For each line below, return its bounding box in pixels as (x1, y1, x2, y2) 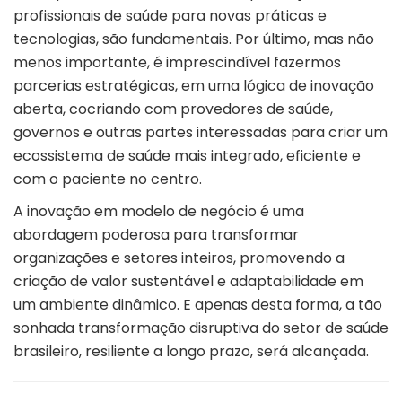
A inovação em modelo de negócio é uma (13, 201, 304, 223)
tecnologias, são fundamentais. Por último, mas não (13, 29, 374, 50)
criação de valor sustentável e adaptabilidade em (13, 271, 363, 293)
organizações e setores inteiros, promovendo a (13, 248, 345, 269)
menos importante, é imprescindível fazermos (13, 52, 341, 74)
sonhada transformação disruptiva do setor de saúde (13, 318, 389, 339)
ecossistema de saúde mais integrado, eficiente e (13, 145, 361, 167)
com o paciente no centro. (13, 169, 202, 190)
